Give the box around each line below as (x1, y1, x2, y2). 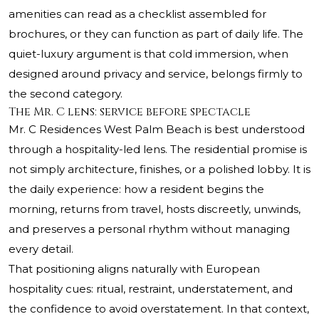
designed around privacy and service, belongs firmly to (9, 67, 303, 81)
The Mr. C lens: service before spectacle (9, 104, 251, 120)
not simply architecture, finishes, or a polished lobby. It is (9, 162, 310, 177)
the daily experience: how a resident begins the (9, 182, 264, 197)
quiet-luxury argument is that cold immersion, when (9, 47, 288, 61)
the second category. (9, 87, 122, 101)
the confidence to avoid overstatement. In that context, (9, 302, 309, 316)
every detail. (9, 242, 73, 256)
